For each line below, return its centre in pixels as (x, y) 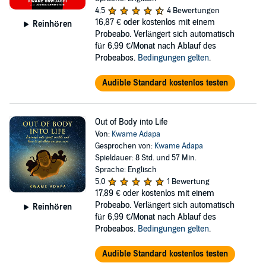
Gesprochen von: (124, 146)
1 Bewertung (188, 182)
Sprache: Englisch (126, 170)
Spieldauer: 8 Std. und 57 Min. (145, 158)
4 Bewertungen (193, 11)
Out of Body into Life (131, 122)
